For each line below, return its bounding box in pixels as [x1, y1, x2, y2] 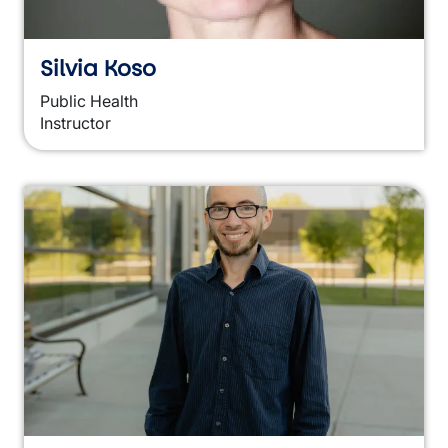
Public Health [40, 91, 138, 111]
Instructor [40, 113, 111, 133]
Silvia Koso [40, 53, 156, 84]
